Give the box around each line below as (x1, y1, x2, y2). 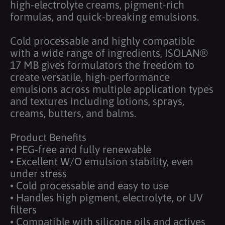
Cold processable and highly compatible (10, 34, 195, 47)
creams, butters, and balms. (10, 106, 136, 119)
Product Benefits (10, 131, 86, 143)
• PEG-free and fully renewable (10, 143, 151, 155)
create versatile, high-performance (10, 70, 170, 83)
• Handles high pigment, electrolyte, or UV (10, 191, 203, 203)
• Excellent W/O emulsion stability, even (10, 155, 193, 167)
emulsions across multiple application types (10, 82, 213, 95)
